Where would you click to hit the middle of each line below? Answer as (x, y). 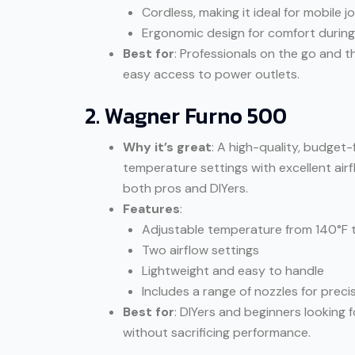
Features (151, 208)
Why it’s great (167, 147)
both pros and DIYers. (185, 188)
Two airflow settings (200, 250)
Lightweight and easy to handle (233, 270)
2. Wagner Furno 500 (186, 115)
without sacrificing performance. (217, 332)
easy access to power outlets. (211, 74)
